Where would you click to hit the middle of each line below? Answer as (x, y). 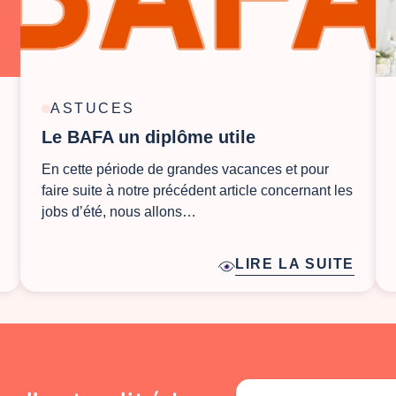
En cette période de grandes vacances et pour (185, 170)
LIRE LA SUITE (295, 264)
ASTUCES (93, 109)
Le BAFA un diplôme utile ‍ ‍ (154, 137)
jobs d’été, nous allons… (119, 212)
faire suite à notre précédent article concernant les (197, 191)
